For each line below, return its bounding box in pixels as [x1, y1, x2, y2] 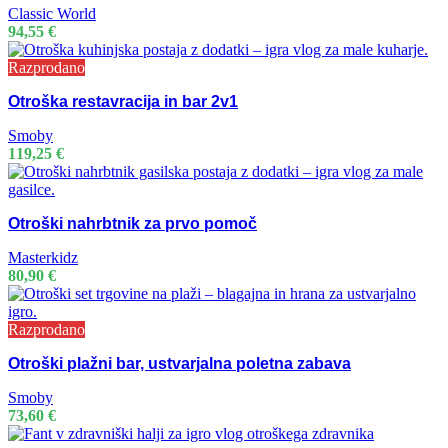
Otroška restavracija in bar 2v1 [8, 93, 238, 111]
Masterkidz [8, 249, 78, 267]
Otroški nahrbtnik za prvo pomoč [8, 215, 257, 233]
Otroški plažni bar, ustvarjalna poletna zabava [8, 355, 351, 373]
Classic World [8, 5, 96, 23]
